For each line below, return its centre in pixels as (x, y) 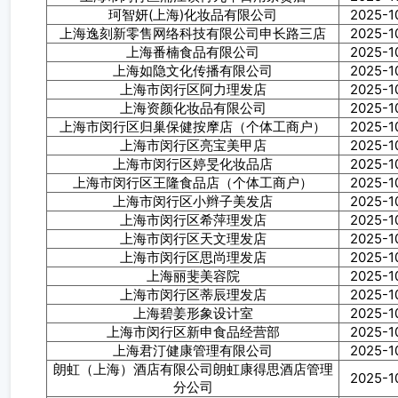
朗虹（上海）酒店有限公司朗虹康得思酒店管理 (193, 369)
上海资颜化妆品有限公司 (193, 108)
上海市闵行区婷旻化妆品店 (193, 164)
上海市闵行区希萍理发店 (193, 220)
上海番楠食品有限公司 (193, 52)
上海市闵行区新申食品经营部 (193, 332)
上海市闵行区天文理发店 (193, 239)
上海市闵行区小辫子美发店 (193, 201)
